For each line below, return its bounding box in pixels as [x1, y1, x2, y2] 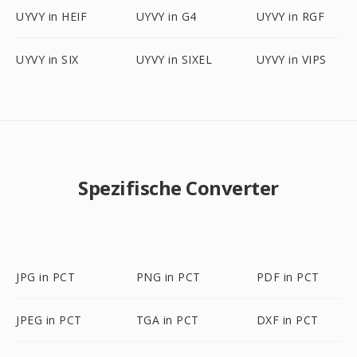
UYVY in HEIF [16, 9, 87, 24]
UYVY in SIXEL [135, 52, 213, 67]
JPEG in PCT [16, 312, 82, 328]
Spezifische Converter [78, 175, 279, 201]
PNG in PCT [135, 269, 201, 284]
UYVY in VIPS [256, 52, 327, 67]
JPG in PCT [16, 269, 75, 284]
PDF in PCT [256, 269, 320, 284]
